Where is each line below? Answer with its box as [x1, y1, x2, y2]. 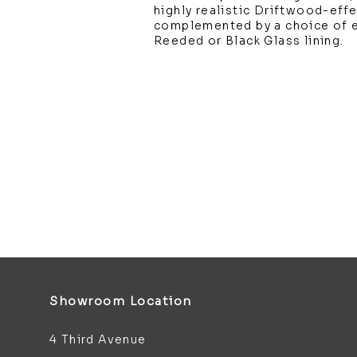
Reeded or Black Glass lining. [154, 33, 344, 48]
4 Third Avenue [49, 332, 151, 347]
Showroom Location [49, 293, 192, 308]
